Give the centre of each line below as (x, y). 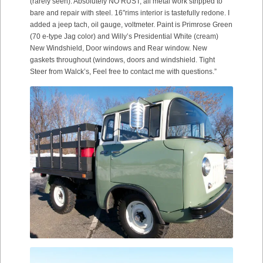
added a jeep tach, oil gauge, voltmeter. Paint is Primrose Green (131, 25)
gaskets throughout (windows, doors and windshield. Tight (122, 60)
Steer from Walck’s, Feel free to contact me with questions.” (123, 72)
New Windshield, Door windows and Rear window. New (119, 48)
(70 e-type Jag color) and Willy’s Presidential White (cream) (124, 36)
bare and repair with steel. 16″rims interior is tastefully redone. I (130, 13)
